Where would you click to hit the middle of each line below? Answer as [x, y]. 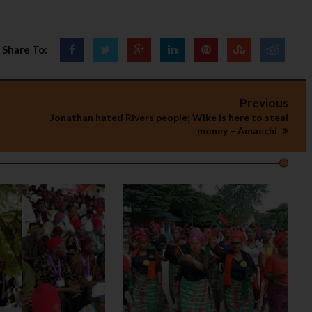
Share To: [25, 49]
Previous [264, 102]
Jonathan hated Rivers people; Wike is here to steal [169, 117]
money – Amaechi [238, 130]
